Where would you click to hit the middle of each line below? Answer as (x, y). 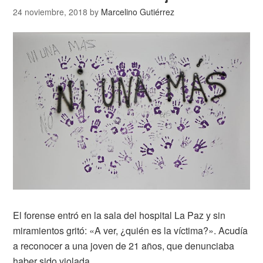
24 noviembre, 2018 (50, 11)
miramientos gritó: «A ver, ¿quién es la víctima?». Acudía (131, 231)
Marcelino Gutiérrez (138, 11)
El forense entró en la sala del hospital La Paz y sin (119, 215)
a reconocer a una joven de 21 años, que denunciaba (124, 246)
